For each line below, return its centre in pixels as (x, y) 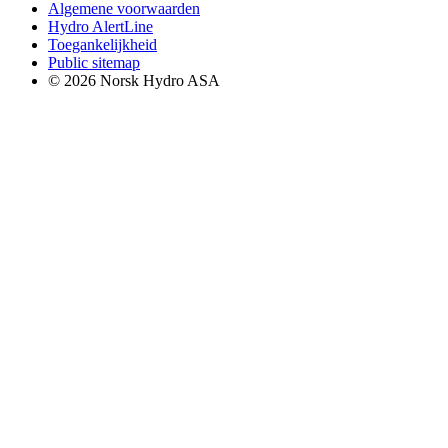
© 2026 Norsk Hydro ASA (134, 80)
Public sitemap (94, 62)
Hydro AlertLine (100, 26)
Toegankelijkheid (102, 44)
